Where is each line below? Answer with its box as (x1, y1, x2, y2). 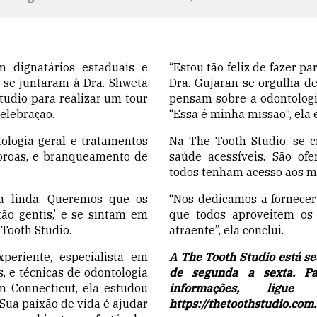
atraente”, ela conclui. (169, 222, 284, 237)
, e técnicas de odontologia (4, 265, 148, 279)
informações (169, 280, 236, 295)
